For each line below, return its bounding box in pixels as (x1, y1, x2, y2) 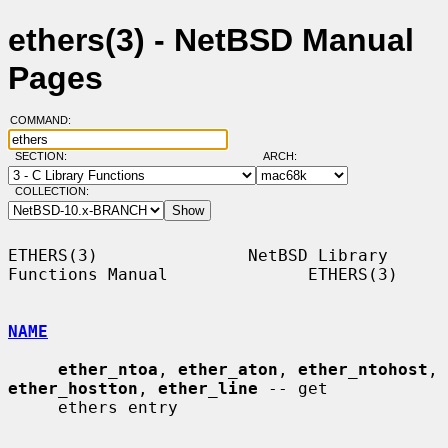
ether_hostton (8, 378, 138, 398)
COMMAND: (9, 114, 83, 127)
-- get (258, 378, 328, 398)
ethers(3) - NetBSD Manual (8, 22, 414, 59)
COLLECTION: (14, 185, 89, 198)
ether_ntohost (298, 359, 428, 379)
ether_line (158, 378, 258, 398)
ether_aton (178, 359, 278, 379)
